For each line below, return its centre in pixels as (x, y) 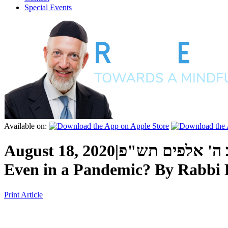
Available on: (25, 126)
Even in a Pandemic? (77, 170)
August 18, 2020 (60, 151)
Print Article (23, 194)
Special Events (48, 7)
